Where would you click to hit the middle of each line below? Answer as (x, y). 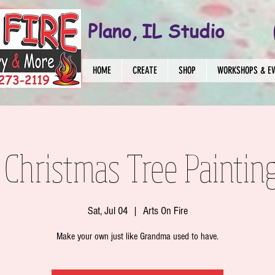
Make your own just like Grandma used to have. (137, 236)
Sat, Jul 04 (107, 211)
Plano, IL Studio (156, 31)
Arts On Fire (165, 211)
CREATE (145, 70)
